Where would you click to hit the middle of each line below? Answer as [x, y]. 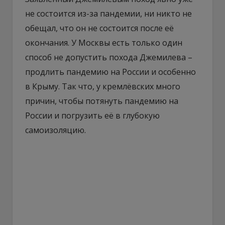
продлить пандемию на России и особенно [110, 72]
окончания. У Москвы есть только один [104, 42]
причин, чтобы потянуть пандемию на [102, 101]
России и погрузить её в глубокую [92, 115]
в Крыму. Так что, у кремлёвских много [103, 86]
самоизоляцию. [55, 130]
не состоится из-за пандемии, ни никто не [108, 13]
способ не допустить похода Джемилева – [109, 57]
